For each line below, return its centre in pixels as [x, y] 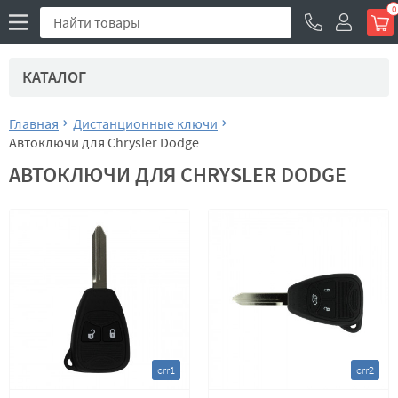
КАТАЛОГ [54, 77]
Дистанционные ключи [145, 123]
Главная [34, 123]
